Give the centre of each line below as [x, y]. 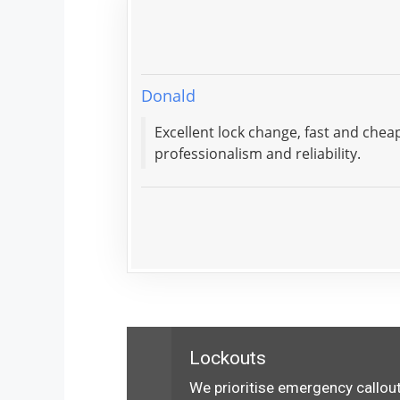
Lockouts [228, 358]
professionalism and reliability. [258, 154]
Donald [168, 96]
